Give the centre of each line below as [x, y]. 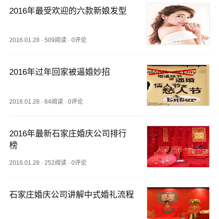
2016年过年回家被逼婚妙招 [60, 72]
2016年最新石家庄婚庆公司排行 [68, 133]
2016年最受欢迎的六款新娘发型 [68, 11]
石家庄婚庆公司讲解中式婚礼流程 [72, 195]
